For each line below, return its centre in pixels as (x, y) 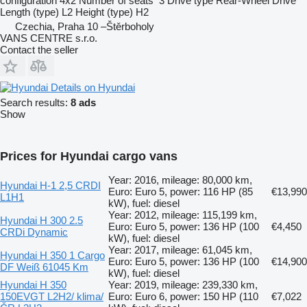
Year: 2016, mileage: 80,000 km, (180, 180)
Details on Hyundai (93, 87)
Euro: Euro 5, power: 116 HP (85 (181, 192)
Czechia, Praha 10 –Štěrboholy (85, 26)
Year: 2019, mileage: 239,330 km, (183, 285)
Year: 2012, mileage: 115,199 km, (183, 215)
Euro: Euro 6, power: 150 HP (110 (183, 297)
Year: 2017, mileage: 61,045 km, (180, 250)
